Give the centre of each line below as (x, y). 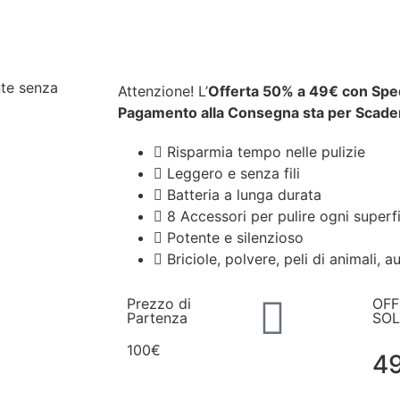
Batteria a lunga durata (244, 195)
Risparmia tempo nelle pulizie (266, 152)
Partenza (157, 318)
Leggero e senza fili (233, 173)
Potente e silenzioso (235, 237)
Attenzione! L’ (163, 91)
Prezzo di (159, 304)
